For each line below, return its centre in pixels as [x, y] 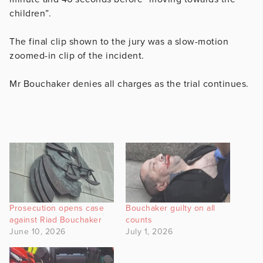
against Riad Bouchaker [55, 220]
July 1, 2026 [149, 231]
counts [139, 220]
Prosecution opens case [57, 208]
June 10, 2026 [38, 231]
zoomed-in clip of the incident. [77, 55]
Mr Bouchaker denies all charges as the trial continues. [129, 84]
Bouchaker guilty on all [171, 208]
